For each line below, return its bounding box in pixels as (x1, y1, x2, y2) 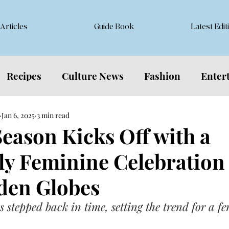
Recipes (7, 68, 41, 82)
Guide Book (94, 22, 134, 32)
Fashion (144, 68, 180, 82)
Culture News (62, 68, 124, 82)
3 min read (37, 110, 70, 120)
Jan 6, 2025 (2, 110, 35, 120)
